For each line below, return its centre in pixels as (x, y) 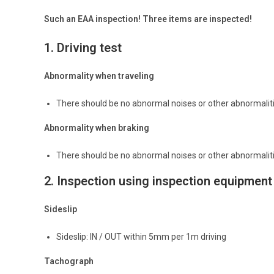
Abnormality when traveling (99, 76)
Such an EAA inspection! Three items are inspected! (148, 19)
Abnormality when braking (97, 128)
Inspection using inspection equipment (165, 181)
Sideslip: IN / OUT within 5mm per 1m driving (141, 236)
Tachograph (69, 261)
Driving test (89, 47)
